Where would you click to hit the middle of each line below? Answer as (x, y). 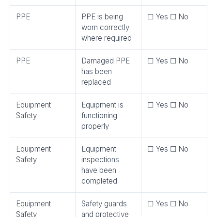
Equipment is (102, 105)
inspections (100, 160)
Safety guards (104, 204)
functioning (99, 116)
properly (95, 126)
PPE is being (102, 17)
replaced (96, 82)
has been (97, 71)
